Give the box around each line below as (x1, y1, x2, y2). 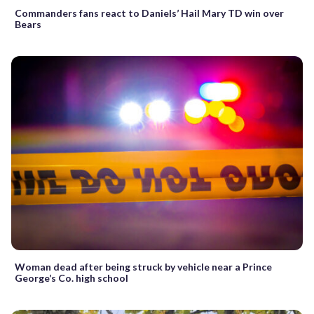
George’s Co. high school (15, 271, 128, 284)
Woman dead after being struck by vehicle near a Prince (15, 260, 272, 273)
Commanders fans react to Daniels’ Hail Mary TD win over (15, 6, 284, 19)
